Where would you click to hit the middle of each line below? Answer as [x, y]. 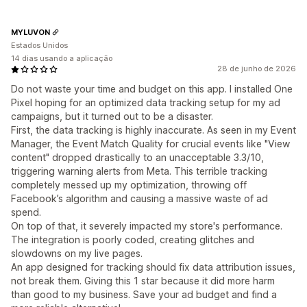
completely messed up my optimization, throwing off [129, 185]
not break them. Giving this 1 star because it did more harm [143, 281]
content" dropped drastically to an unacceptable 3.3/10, [137, 158]
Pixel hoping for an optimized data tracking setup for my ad [146, 103]
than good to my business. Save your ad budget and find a [144, 295]
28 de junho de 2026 [257, 69]
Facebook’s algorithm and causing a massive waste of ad [139, 199]
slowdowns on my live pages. [77, 254]
